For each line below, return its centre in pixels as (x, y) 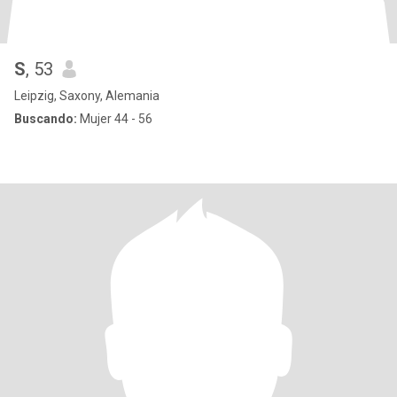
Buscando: (46, 119)
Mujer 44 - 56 (115, 119)
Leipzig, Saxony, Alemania (87, 96)
